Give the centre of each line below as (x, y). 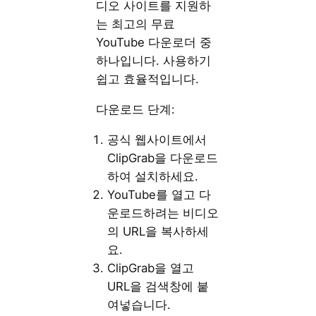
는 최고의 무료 (136, 24)
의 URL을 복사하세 (158, 231)
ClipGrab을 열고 (151, 268)
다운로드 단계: (136, 109)
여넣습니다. (139, 304)
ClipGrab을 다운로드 (163, 158)
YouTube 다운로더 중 (154, 43)
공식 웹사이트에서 (157, 139)
